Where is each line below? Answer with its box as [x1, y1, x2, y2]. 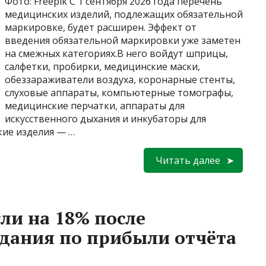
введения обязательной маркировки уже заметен [5, 33, 240, 47]
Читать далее [156, 153, 220, 167]
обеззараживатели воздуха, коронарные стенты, [5, 72, 235, 86]
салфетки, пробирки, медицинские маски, [5, 59, 200, 73]
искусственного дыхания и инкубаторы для [5, 112, 206, 125]
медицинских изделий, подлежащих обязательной [5, 7, 243, 21]
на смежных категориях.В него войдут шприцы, [5, 46, 228, 60]
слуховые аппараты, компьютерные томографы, [5, 85, 233, 99]
